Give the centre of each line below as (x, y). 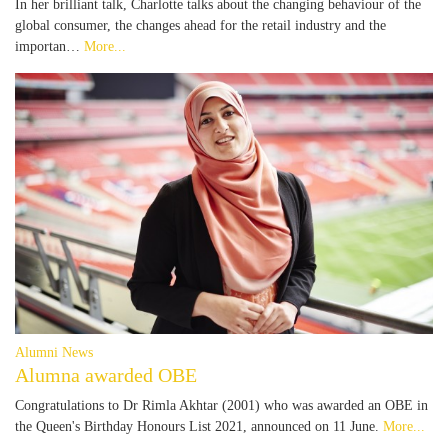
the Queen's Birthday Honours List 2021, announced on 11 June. (199, 425)
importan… (49, 45)
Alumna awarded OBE (106, 374)
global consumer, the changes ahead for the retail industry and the (200, 24)
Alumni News (54, 351)
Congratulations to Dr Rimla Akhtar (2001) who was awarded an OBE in (221, 404)
